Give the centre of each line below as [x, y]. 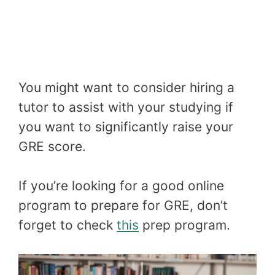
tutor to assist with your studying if [126, 107]
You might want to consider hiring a [126, 88]
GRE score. [52, 147]
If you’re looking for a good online [121, 185]
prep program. [184, 225]
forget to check [68, 225]
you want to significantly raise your [126, 127]
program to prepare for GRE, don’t [123, 205]
